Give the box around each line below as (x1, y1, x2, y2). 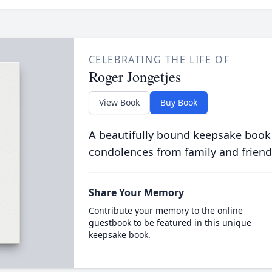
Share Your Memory (88, 186, 184, 199)
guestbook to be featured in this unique (88, 217, 251, 228)
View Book (98, 97, 140, 108)
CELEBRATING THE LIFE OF (88, 53, 230, 66)
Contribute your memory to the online (88, 205, 243, 216)
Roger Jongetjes (88, 67, 181, 86)
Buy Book (160, 97, 197, 108)
